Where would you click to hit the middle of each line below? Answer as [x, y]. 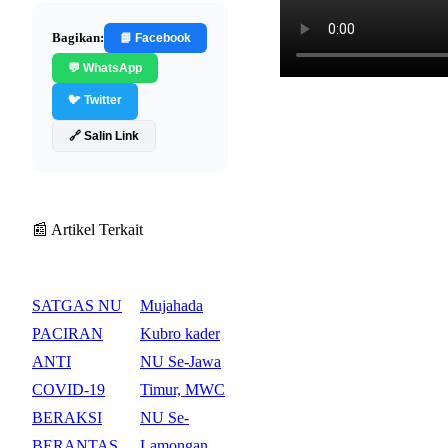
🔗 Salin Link [104, 135]
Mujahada [171, 305]
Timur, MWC [182, 389]
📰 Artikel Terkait [87, 229]
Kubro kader [180, 333]
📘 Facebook [155, 37]
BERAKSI [67, 417]
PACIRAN [67, 333]
